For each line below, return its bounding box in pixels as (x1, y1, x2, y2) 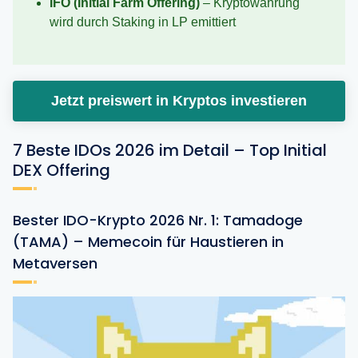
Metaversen (13, 253, 97, 274)
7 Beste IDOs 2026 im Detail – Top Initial (13, 139, 327, 162)
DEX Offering (13, 159, 110, 182)
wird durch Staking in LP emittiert (50, 15, 236, 30)
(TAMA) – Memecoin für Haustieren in (13, 232, 284, 253)
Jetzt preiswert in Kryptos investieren (51, 93, 307, 109)
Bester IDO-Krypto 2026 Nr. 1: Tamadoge (13, 210, 303, 231)
